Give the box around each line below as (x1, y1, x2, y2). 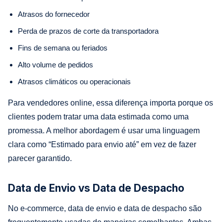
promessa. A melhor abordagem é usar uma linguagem (8, 126, 200, 135)
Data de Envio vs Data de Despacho (8, 181, 184, 194)
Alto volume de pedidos (18, 60, 93, 69)
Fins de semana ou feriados (18, 43, 108, 52)
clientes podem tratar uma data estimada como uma (8, 112, 189, 121)
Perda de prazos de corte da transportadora (18, 26, 159, 35)
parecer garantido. (8, 154, 72, 163)
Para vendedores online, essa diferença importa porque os (8, 98, 213, 107)
